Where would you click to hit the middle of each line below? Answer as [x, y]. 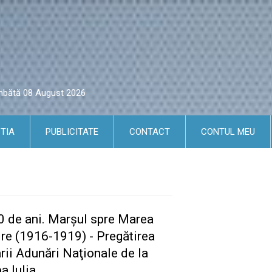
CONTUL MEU [228, 132]
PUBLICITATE [72, 132]
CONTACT [150, 132]
